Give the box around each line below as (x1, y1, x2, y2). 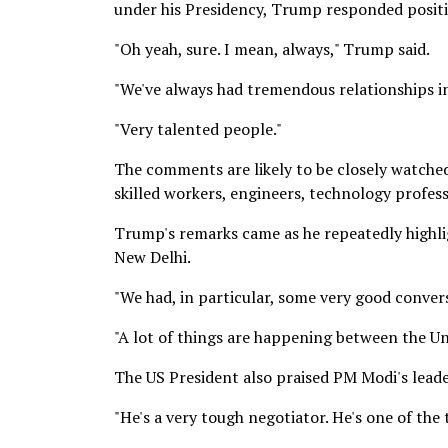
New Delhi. (114, 246, 191, 268)
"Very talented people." (114, 118, 282, 140)
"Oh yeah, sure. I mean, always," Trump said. (114, 38, 430, 60)
